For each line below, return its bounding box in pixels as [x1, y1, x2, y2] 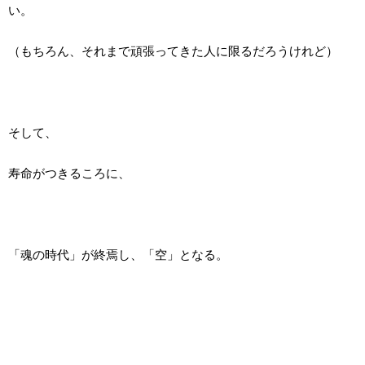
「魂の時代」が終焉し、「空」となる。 [8, 248, 228, 262]
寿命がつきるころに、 [8, 166, 130, 181]
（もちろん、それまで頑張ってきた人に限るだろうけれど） [8, 44, 338, 59]
